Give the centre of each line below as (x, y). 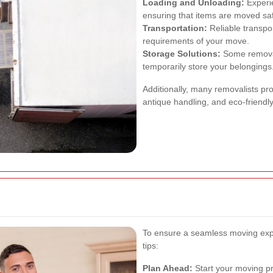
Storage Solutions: (182, 54)
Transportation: (175, 28)
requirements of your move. (196, 41)
